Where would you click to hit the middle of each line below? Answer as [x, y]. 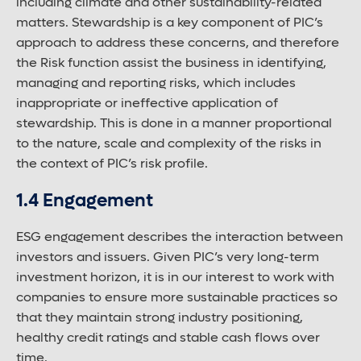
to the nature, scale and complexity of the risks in [169, 144]
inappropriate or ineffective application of [147, 104]
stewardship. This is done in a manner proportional [174, 124]
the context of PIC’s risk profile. [112, 164]
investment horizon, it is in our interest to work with [175, 278]
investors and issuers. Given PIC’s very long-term [168, 257]
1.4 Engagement [85, 201]
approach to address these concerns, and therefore [178, 43]
